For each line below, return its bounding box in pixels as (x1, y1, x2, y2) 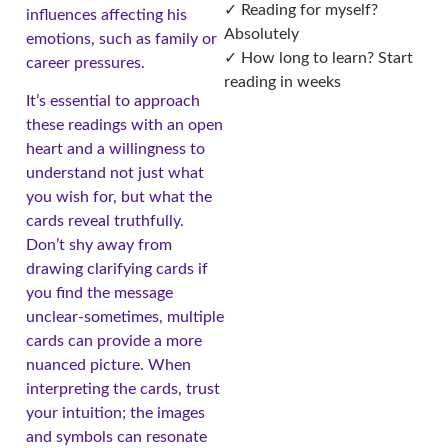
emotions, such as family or (26, 30, 217, 47)
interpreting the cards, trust (26, 380, 220, 397)
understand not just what (26, 164, 204, 181)
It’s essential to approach (26, 92, 200, 109)
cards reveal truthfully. (26, 212, 184, 229)
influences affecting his (26, 6, 187, 23)
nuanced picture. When (26, 356, 191, 373)
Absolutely (224, 25, 299, 42)
